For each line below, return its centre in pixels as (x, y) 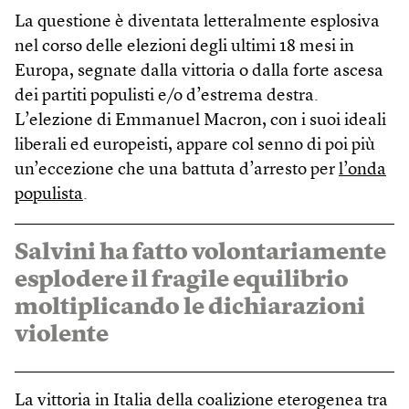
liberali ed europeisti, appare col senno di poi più (195, 145)
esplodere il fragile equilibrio (182, 280)
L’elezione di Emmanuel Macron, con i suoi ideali (200, 121)
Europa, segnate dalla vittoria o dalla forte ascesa (199, 71)
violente (62, 335)
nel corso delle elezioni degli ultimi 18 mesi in (184, 47)
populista (49, 194)
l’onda (362, 170)
